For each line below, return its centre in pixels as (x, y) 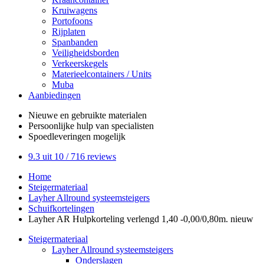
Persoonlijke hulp (61, 126)
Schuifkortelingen (61, 208)
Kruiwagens (75, 10)
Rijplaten (69, 32)
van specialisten (123, 126)
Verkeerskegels (80, 63)
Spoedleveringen (60, 136)
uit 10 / (55, 156)
